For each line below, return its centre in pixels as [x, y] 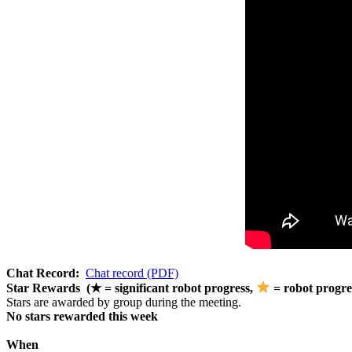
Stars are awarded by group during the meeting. [124, 302]
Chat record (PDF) [132, 273]
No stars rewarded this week [82, 316]
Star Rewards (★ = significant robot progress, [131, 288]
